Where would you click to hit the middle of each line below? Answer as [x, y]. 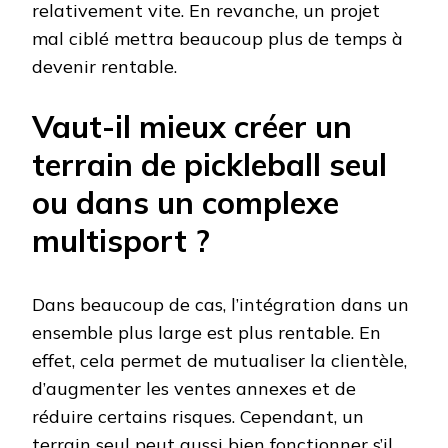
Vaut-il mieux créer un [192, 126]
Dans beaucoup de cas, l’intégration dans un [220, 304]
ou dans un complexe [185, 202]
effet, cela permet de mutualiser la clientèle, [219, 360]
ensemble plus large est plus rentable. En [206, 332]
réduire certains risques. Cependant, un [198, 416]
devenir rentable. [104, 66]
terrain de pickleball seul [209, 164]
